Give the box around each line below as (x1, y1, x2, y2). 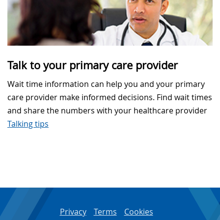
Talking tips (7, 118, 49, 129)
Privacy (59, 206, 86, 217)
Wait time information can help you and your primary (7, 78, 205, 89)
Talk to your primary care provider (7, 57, 178, 72)
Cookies (124, 206, 153, 217)
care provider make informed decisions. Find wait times (7, 91, 212, 103)
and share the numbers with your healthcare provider (7, 105, 207, 116)
